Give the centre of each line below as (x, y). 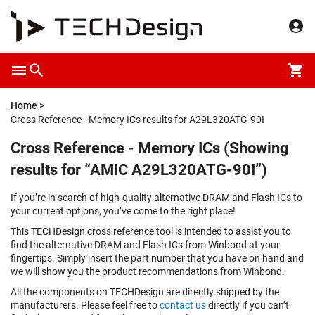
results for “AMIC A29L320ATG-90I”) (139, 170)
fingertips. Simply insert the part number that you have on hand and (157, 258)
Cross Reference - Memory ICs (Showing (150, 148)
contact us (183, 305)
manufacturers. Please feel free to (85, 305)
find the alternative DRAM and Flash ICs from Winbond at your (145, 245)
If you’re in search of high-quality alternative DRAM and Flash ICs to (156, 198)
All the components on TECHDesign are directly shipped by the (145, 292)
